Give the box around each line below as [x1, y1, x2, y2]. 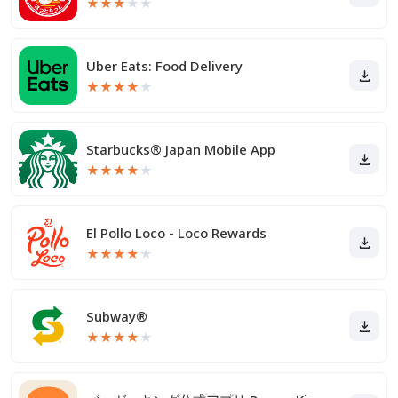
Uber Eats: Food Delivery [86, 57, 243, 75]
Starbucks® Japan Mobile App [86, 140, 275, 158]
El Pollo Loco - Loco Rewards [86, 224, 267, 242]
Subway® [86, 307, 147, 325]
